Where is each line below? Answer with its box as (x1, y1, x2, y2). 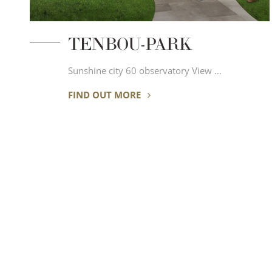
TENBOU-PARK (67, 34, 192, 55)
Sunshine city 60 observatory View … (191, 64, 222, 77)
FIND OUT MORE (67, 88, 143, 101)
